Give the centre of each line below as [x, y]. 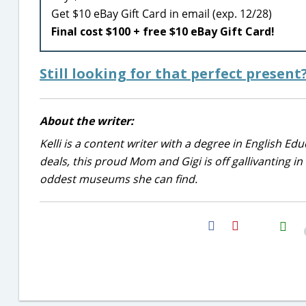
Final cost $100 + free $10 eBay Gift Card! [164, 31]
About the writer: [87, 121]
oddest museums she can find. [119, 179]
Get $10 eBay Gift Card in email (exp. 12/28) [162, 14]
